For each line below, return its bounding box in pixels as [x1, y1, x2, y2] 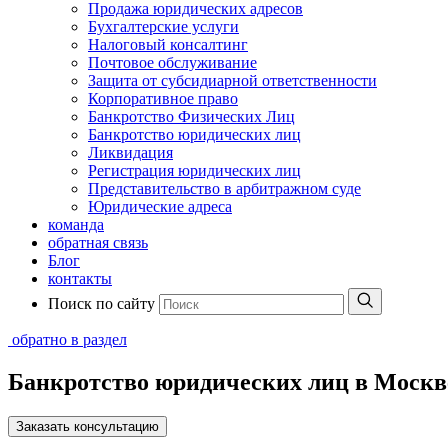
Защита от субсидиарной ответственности [88, 72, 377, 89]
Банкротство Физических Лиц [88, 108, 295, 125]
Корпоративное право [88, 90, 238, 107]
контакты [48, 270, 112, 287]
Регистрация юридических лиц [88, 162, 301, 179]
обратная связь [48, 234, 148, 251]
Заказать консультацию [16, 418, 159, 434]
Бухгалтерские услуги [88, 18, 239, 35]
